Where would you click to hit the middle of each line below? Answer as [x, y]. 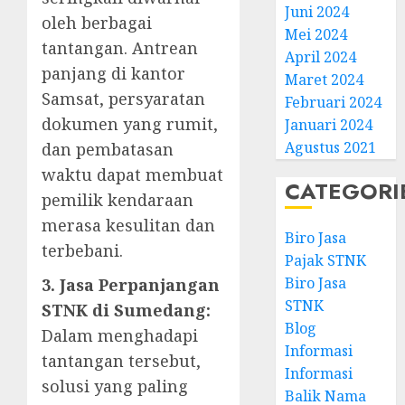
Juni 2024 [317, 12]
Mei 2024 [316, 34]
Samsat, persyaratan [123, 99]
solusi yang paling [115, 386]
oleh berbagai [97, 23]
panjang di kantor [113, 73]
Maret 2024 [325, 80]
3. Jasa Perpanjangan [131, 285]
